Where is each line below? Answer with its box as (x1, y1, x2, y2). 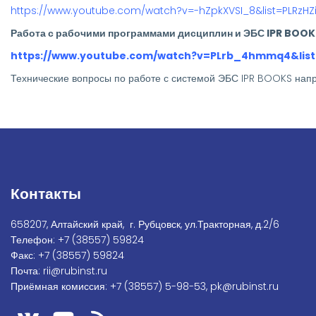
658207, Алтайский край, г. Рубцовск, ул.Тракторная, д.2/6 (11, 217, 279, 231)
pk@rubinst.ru (210, 279, 279, 293)
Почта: (11, 263, 43, 278)
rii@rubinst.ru (43, 263, 107, 278)
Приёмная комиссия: (11, 279, 110, 293)
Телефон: (11, 232, 58, 247)
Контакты (11, 183, 81, 204)
